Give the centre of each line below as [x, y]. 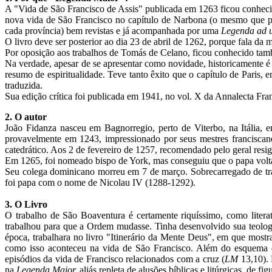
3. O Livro [27, 204]
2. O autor [27, 117]
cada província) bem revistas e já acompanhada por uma [113, 31]
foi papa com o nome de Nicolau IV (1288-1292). [101, 182]
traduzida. [25, 85]
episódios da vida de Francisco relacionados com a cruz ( [115, 259]
